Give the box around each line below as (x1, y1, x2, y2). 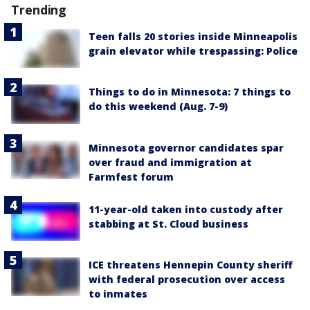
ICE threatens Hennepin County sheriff (89, 257, 293, 271)
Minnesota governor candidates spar (89, 140, 284, 154)
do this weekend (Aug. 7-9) (89, 100, 228, 113)
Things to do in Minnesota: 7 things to (89, 85, 291, 99)
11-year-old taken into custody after (89, 202, 283, 216)
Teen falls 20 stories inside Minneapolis (89, 30, 298, 44)
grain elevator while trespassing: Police (89, 44, 298, 58)
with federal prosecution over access (89, 272, 285, 286)
